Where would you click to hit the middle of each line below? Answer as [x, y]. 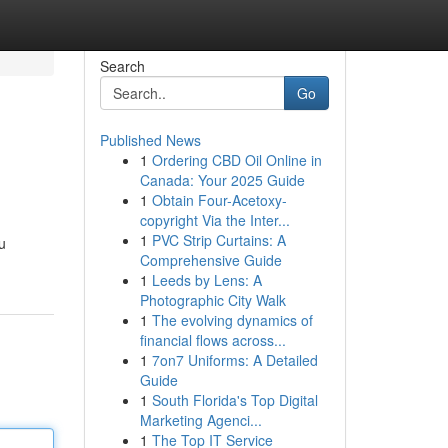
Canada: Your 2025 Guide [222, 180]
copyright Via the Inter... [214, 220]
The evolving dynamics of [232, 320]
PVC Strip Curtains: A [218, 240]
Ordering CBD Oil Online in [236, 160]
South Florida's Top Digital [234, 400]
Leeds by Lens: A [206, 280]
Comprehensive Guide [210, 260]
